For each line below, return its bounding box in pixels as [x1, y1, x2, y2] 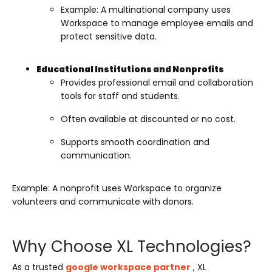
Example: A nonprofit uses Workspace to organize [12, 182, 222, 194]
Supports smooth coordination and [61, 135, 209, 148]
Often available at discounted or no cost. [61, 112, 236, 125]
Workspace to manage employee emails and [61, 16, 253, 29]
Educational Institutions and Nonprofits [36, 63, 224, 75]
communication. [61, 149, 132, 161]
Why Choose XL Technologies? [12, 235, 251, 257]
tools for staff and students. [61, 89, 180, 102]
